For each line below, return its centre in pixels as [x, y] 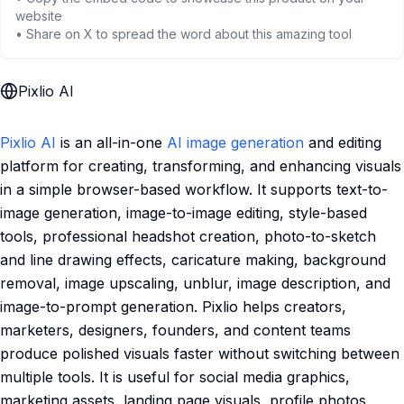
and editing [343, 142]
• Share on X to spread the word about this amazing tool [184, 34]
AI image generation [235, 142]
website [39, 16]
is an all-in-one [111, 142]
